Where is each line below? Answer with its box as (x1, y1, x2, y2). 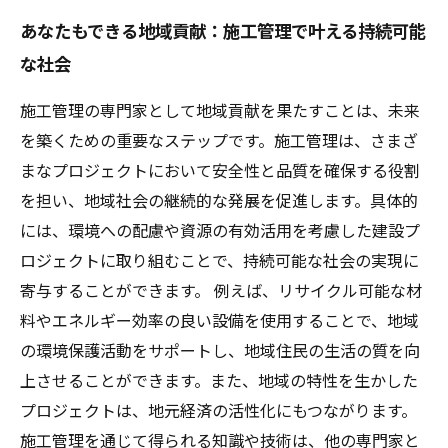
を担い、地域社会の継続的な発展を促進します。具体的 (20, 192, 418, 211)
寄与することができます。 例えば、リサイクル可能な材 (20, 282, 422, 301)
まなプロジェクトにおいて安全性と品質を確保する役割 (20, 162, 420, 181)
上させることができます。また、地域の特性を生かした (20, 372, 418, 391)
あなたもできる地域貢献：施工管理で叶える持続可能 (20, 22, 426, 42)
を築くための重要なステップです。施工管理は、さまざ (20, 132, 418, 151)
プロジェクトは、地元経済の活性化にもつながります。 (20, 402, 417, 421)
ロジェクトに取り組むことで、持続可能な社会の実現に (20, 252, 419, 271)
